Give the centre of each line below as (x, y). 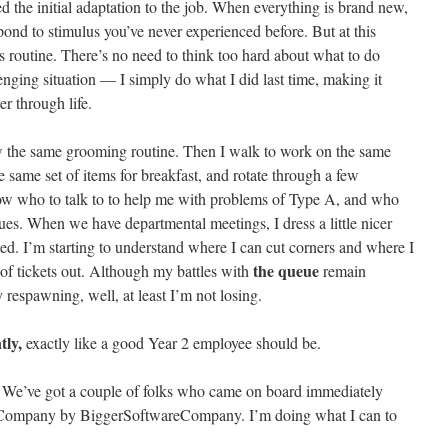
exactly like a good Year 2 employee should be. (173, 342)
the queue (286, 270)
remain (342, 270)
